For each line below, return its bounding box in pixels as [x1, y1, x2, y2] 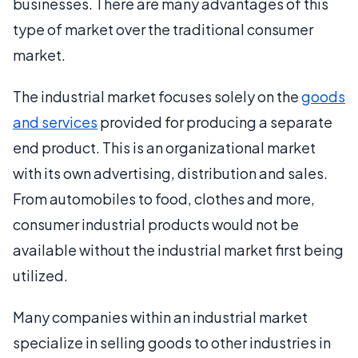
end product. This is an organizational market [13, 138, 316, 157]
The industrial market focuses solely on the [13, 87, 301, 105]
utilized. [13, 266, 68, 284]
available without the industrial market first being [13, 241, 344, 259]
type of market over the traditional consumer [13, 20, 313, 38]
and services [13, 113, 97, 131]
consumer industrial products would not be [13, 215, 299, 233]
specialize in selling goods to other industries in [13, 333, 331, 352]
